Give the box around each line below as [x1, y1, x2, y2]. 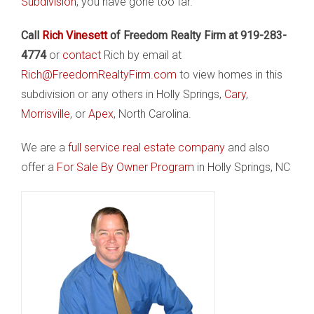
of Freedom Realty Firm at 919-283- [107, 29, 287, 42]
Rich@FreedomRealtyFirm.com [21, 68, 177, 81]
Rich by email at [101, 48, 182, 62]
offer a [21, 161, 57, 174]
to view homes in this [177, 68, 282, 81]
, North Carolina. [114, 107, 191, 121]
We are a [21, 141, 68, 154]
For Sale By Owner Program [57, 161, 194, 174]
